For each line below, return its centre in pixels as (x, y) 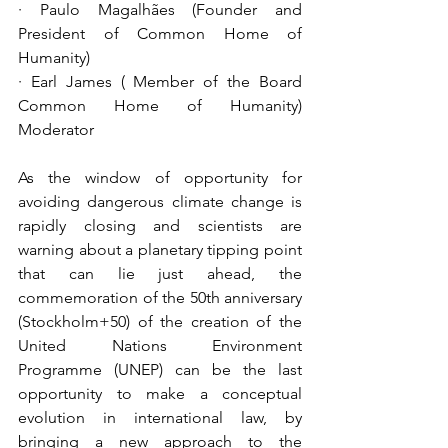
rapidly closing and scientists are (160, 225)
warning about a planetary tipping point (160, 249)
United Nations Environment (160, 345)
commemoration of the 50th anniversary (160, 297)
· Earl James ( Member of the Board (160, 81)
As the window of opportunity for (160, 177)
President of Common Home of (160, 33)
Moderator (56, 129)
